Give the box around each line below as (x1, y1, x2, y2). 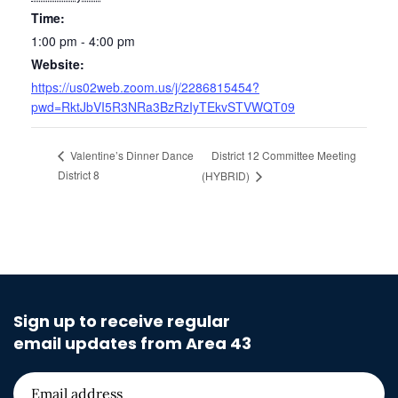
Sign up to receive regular (13, 310, 230, 333)
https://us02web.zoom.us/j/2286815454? (31, 78, 259, 96)
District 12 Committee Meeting (211, 147, 357, 163)
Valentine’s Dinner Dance (68, 147, 194, 163)
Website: (31, 55, 84, 73)
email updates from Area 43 (13, 332, 251, 355)
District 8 (58, 167, 99, 183)
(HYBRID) (202, 168, 253, 184)
